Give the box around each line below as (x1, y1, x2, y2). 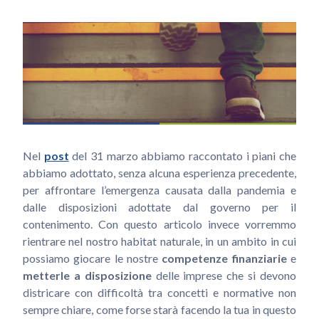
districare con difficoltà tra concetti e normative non (23, 285, 296, 299)
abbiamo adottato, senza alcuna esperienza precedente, (23, 165, 296, 179)
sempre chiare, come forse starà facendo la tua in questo (23, 302, 296, 316)
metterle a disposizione (23, 268, 152, 282)
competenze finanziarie (162, 251, 287, 265)
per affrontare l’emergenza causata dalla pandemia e (23, 182, 296, 197)
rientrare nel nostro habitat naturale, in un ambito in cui (23, 234, 296, 248)
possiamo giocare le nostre (23, 251, 162, 265)
